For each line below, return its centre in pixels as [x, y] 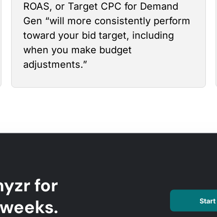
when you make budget [77, 50]
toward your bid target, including [98, 35]
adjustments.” [55, 64]
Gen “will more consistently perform [107, 21]
